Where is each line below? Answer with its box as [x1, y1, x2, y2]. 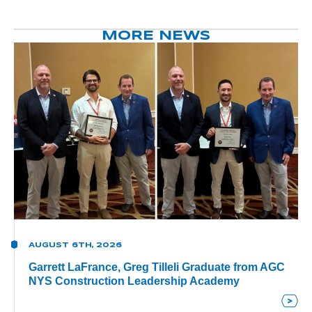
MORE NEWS [102, 30, 210, 43]
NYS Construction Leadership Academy [29, 274, 240, 287]
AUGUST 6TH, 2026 [29, 241, 122, 249]
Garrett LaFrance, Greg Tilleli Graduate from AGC [29, 260, 285, 273]
